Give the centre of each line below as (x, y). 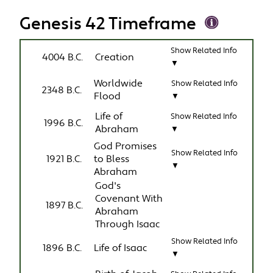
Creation (115, 57)
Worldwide (119, 84)
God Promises (126, 147)
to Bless (112, 160)
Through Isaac (128, 225)
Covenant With (129, 199)
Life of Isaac (121, 248)
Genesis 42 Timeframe (108, 24)
